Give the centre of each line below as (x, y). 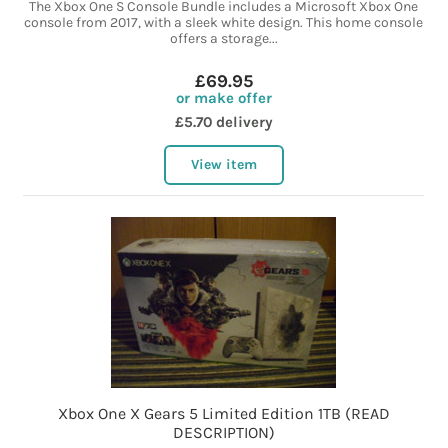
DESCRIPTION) (223, 433)
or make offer (223, 98)
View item (223, 165)
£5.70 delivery (223, 122)
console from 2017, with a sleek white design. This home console (224, 23)
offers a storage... (223, 39)
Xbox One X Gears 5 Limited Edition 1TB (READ (223, 414)
